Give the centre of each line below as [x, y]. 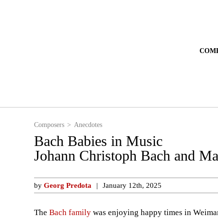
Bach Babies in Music [97, 141]
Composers [51, 125]
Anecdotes [94, 125]
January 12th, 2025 [132, 185]
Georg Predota [68, 185]
